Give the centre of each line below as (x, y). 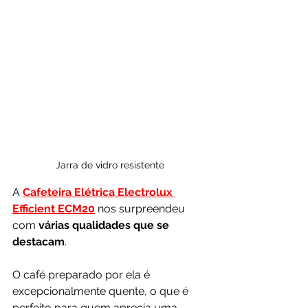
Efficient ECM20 (54, 208)
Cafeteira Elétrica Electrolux (99, 192)
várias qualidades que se (105, 225)
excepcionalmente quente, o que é (102, 291)
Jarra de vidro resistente (110, 165)
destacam (38, 241)
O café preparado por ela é (82, 274)
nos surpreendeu (141, 208)
